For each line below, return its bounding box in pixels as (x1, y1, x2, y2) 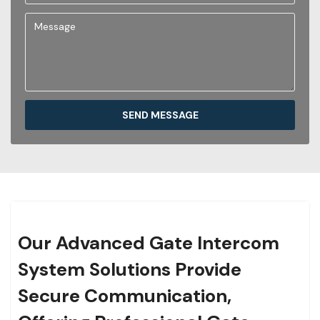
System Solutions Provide (18, 257, 241, 282)
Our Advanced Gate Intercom (18, 231, 279, 256)
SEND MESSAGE (121, 109, 199, 122)
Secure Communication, (18, 284, 231, 309)
